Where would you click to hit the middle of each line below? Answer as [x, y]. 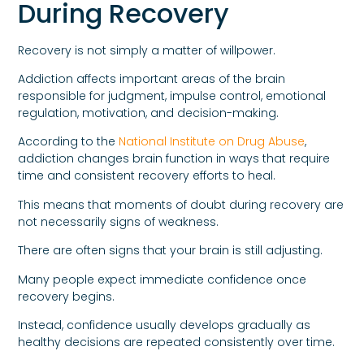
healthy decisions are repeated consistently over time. [177, 342]
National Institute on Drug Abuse [212, 142]
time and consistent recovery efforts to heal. [147, 176]
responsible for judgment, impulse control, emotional [172, 96]
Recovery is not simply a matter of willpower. [147, 50]
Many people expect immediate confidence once [162, 279]
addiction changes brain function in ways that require [174, 159]
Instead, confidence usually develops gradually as [165, 325]
